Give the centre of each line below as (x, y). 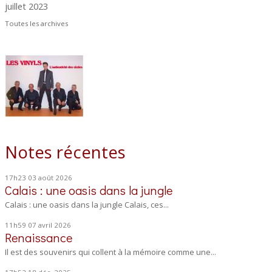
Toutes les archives (37, 24)
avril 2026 (55, 225)
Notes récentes (66, 151)
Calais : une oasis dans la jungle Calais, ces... (87, 204)
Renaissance (39, 238)
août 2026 (56, 177)
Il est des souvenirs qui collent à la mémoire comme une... (111, 252)
